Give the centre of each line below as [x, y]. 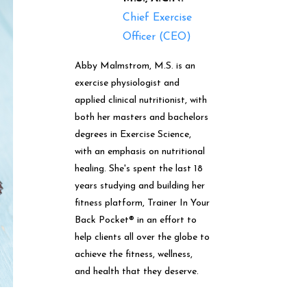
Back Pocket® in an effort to [135, 220]
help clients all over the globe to [142, 237]
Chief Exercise [157, 17]
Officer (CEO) [157, 37]
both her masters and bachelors [141, 117]
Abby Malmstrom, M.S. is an [135, 66]
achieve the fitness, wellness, [133, 254]
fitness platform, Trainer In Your [142, 203]
